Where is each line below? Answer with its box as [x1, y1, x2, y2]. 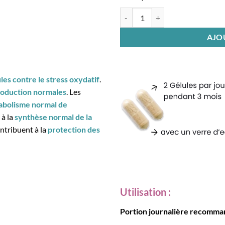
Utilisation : [120, 185, 171, 198]
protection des [48, 125, 100, 135]
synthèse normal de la [15, 112, 92, 122]
